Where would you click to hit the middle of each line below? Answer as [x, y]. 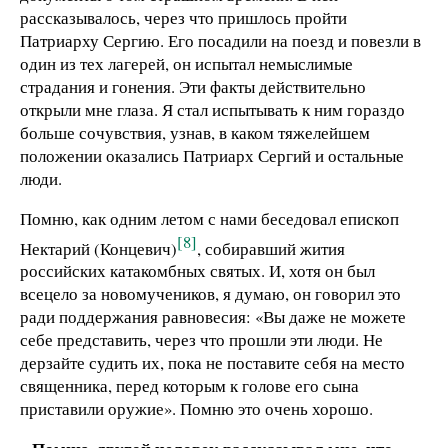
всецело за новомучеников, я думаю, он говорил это [210, 294]
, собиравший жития [271, 248]
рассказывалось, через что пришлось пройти [183, 17]
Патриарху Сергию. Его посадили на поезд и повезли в [220, 40]
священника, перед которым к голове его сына [189, 386]
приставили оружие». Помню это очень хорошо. [196, 409]
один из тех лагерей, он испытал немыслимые [186, 63]
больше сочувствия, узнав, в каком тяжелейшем [195, 132]
